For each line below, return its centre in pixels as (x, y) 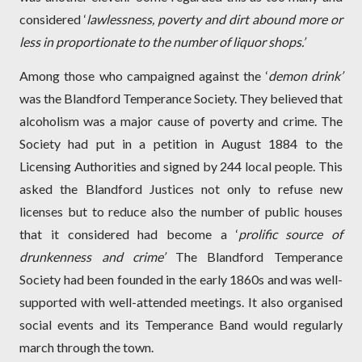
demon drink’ (305, 76)
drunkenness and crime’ (97, 257)
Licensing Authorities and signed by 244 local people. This (181, 166)
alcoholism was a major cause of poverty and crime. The (181, 121)
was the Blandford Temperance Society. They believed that (181, 99)
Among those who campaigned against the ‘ (144, 76)
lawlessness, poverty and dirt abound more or (215, 19)
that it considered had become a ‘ (129, 234)
